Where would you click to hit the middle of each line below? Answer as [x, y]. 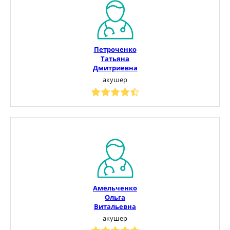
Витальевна [115, 206]
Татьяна [115, 58]
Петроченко [115, 49]
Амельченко [115, 188]
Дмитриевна [115, 68]
